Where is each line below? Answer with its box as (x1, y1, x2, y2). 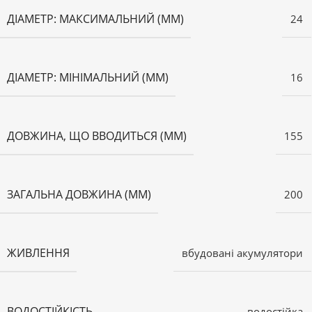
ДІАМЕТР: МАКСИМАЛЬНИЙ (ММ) (7, 10, 184, 26)
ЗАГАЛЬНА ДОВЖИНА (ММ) (7, 186, 151, 202)
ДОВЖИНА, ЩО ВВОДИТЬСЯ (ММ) (7, 127, 187, 143)
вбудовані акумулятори (182, 245, 303, 260)
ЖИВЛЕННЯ (7, 244, 70, 260)
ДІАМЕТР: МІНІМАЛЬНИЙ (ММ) (7, 69, 169, 85)
